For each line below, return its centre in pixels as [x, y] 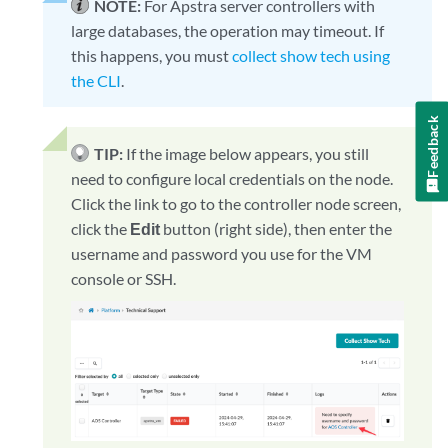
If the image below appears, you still [248, 154]
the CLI [96, 81]
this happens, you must [152, 56]
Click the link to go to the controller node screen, [236, 204]
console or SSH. [124, 279]
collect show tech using [311, 56]
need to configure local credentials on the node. [232, 179]
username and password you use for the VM [222, 254]
